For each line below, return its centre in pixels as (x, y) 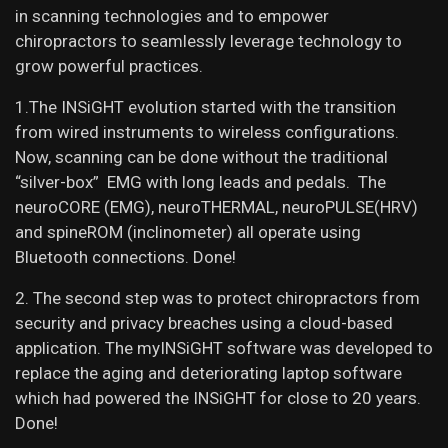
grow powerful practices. (109, 66)
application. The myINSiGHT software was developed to (224, 348)
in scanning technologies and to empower (172, 16)
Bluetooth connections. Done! (125, 257)
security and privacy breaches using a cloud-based (204, 323)
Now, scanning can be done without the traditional (201, 157)
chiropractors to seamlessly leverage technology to (208, 41)
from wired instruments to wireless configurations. (207, 132)
